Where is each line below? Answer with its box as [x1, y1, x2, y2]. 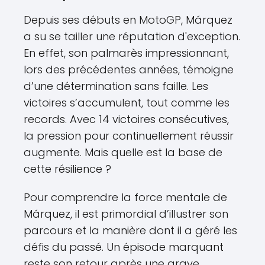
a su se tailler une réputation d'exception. [24, 29, 240, 44]
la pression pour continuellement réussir [24, 128, 234, 144]
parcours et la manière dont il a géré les [24, 223, 237, 238]
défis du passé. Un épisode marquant [24, 240, 224, 255]
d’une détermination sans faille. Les [24, 79, 208, 94]
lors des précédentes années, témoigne [24, 62, 234, 77]
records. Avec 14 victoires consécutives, [24, 112, 229, 127]
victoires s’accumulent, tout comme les [24, 95, 230, 111]
